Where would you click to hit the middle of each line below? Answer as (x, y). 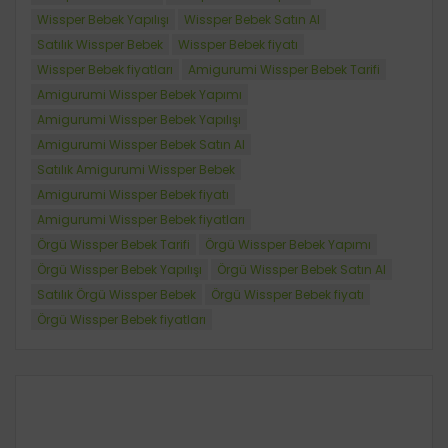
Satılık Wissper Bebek (100, 44)
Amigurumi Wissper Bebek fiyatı (133, 194)
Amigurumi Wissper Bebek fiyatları (141, 219)
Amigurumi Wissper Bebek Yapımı (139, 94)
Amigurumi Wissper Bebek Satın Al (141, 144)
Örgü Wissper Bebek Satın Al (301, 269)
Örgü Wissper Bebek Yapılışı (119, 269)
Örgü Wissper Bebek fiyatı (287, 294)
